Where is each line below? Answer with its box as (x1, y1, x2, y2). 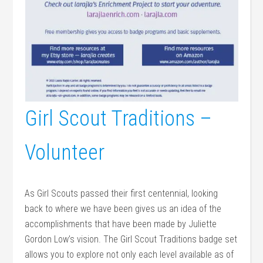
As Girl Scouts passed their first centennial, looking (25, 188, 218, 199)
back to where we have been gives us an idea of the (25, 203, 222, 214)
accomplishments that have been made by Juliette (25, 218, 217, 230)
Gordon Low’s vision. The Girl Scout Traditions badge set (25, 234, 238, 245)
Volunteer (25, 140, 105, 165)
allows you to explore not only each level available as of (25, 249, 234, 260)
